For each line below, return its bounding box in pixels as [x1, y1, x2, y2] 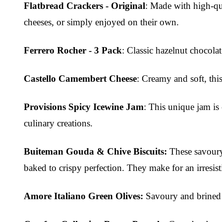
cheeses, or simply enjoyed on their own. [24, 16, 179, 27]
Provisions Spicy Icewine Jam [24, 101, 144, 112]
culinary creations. [24, 117, 93, 128]
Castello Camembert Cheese [24, 73, 137, 84]
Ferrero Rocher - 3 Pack [24, 45, 122, 55]
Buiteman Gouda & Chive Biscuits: [24, 146, 167, 157]
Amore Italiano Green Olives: [24, 190, 143, 201]
